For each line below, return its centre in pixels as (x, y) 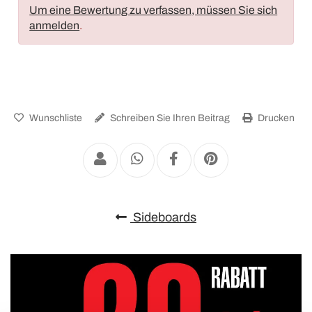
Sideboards (163, 217)
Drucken (275, 118)
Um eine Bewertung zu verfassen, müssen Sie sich (154, 10)
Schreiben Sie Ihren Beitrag (169, 118)
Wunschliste (55, 118)
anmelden (55, 25)
